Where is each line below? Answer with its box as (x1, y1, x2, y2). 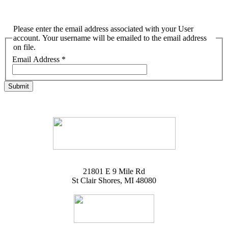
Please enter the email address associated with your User (13, 24, 193, 33)
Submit (8, 82, 29, 90)
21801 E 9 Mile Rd (83, 166, 145, 176)
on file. (13, 43, 36, 51)
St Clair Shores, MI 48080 (72, 176, 156, 185)
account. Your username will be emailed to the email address (13, 34, 207, 42)
